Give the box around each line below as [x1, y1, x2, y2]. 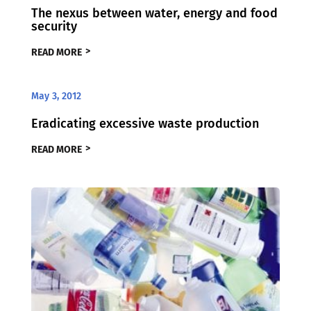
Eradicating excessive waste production [31, 116, 259, 132]
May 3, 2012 [31, 90, 81, 103]
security [31, 19, 77, 35]
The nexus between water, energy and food [31, 6, 278, 22]
